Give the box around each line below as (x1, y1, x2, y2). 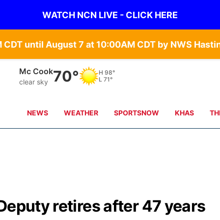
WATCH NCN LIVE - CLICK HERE (42, 9, 178, 20)
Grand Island (19, 66, 67, 76)
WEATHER (64, 109, 99, 117)
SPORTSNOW (114, 109, 160, 117)
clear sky (19, 77, 49, 86)
